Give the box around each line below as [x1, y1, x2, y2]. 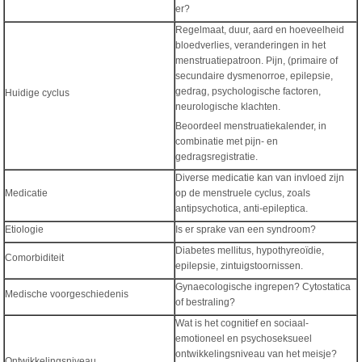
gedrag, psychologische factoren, [175, 86, 322, 97]
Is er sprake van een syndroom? [175, 224, 317, 235]
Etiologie [5, 224, 44, 235]
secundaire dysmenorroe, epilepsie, [175, 70, 334, 82]
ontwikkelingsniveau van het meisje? [175, 348, 338, 360]
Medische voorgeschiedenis [5, 288, 129, 300]
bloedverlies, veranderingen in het [175, 40, 326, 51]
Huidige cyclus [5, 87, 70, 99]
